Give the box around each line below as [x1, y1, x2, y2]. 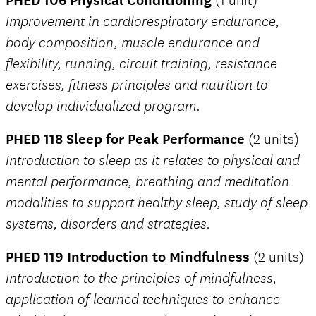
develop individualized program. [6, 97, 200, 115]
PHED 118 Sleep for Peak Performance [6, 130, 245, 147]
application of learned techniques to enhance [6, 291, 280, 308]
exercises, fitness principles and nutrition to [6, 76, 268, 94]
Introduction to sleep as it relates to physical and [6, 152, 300, 169]
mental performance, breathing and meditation [6, 173, 289, 190]
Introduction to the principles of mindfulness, [6, 269, 276, 287]
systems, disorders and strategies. [6, 215, 210, 233]
